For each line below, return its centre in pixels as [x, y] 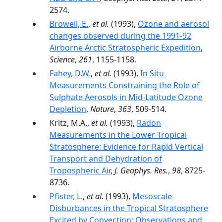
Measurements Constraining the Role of [125, 85]
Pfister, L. [66, 196]
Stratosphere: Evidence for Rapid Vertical [126, 147]
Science [62, 59]
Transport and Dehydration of [106, 159]
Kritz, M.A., [70, 123]
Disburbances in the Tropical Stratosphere [129, 208]
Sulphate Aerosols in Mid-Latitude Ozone [126, 97]
